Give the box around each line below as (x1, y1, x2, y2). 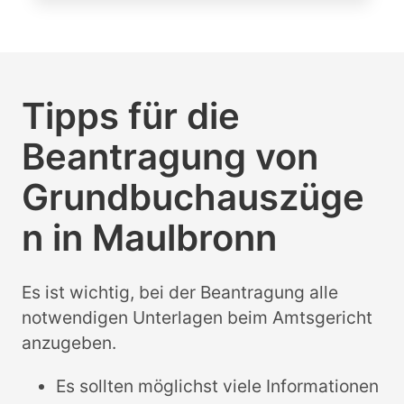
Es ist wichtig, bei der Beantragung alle (22, 281, 338, 304)
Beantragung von (22, 134, 318, 179)
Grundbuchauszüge (22, 175, 364, 220)
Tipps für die (22, 94, 240, 139)
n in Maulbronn (22, 216, 277, 261)
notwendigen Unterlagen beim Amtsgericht (22, 307, 372, 329)
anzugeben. (22, 332, 116, 354)
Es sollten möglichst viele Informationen (56, 374, 380, 397)
